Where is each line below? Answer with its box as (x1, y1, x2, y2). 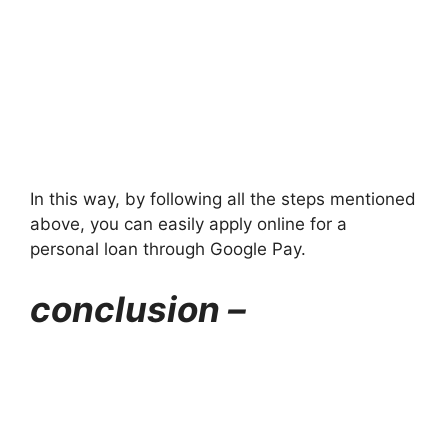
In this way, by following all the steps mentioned (30, 189, 416, 210)
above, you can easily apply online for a (30, 214, 347, 235)
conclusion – (30, 287, 246, 330)
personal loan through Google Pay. (30, 239, 306, 260)
